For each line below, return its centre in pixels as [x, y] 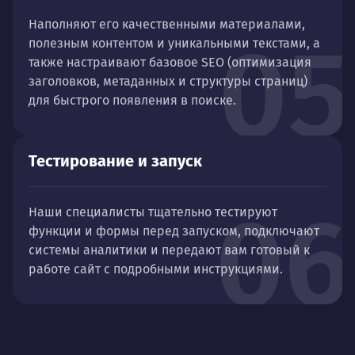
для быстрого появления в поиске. [132, 100]
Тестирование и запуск [115, 161]
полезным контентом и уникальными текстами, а [174, 43]
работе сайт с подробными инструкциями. [156, 269]
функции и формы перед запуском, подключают [174, 231]
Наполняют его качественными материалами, [167, 24]
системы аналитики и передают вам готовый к [169, 250]
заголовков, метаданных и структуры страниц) [168, 81]
